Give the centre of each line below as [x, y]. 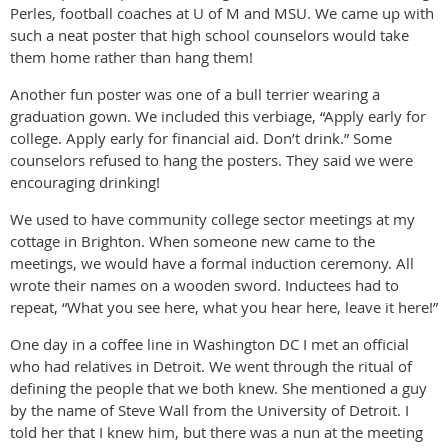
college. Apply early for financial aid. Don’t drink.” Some [201, 138]
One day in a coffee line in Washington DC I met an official [209, 344]
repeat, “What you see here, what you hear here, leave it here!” [224, 307]
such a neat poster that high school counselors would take [209, 35]
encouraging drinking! [85, 182]
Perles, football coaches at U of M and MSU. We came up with [222, 13]
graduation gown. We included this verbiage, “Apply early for [218, 116]
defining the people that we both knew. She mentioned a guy [218, 388]
